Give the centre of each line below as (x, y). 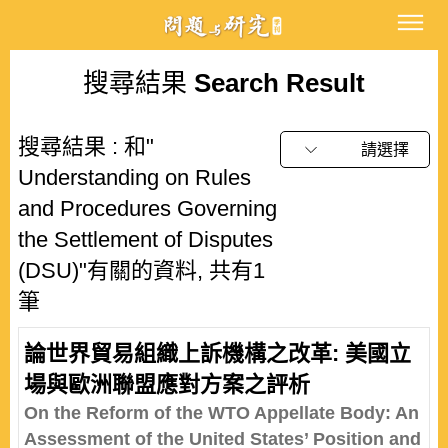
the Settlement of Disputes (145, 239)
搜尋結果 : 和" (86, 146)
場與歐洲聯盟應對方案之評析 (167, 384)
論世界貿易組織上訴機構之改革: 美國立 (217, 353)
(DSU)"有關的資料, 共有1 (141, 270)
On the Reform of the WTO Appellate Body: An (221, 413)
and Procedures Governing (147, 208)
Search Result (276, 83)
